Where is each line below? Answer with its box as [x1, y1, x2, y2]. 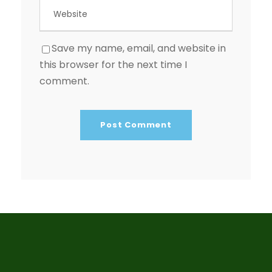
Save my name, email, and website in [52, 41, 226, 56]
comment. [39, 74, 89, 89]
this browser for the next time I [39, 58, 187, 72]
